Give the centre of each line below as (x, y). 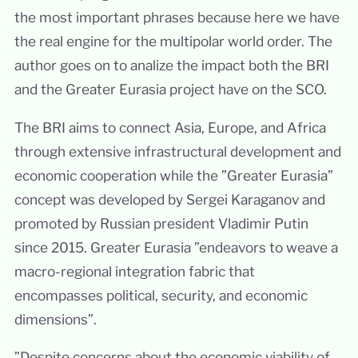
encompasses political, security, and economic (161, 295)
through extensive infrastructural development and (177, 151)
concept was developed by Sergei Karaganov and (169, 199)
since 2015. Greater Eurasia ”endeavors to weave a (176, 247)
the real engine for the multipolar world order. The (173, 42)
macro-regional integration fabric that (134, 271)
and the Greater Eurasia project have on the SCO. (170, 89)
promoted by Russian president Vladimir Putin (161, 223)
